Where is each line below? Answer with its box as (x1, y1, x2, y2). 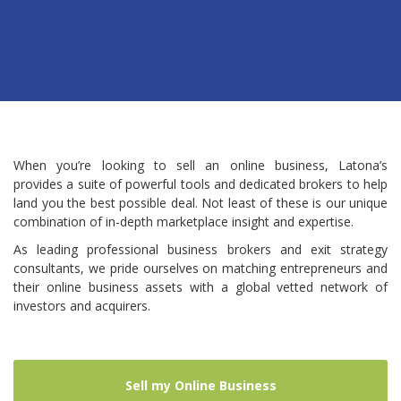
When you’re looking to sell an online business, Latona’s (13, 157, 388, 174)
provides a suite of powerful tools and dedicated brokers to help (13, 175, 388, 192)
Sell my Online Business (124, 377, 277, 394)
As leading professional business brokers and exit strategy (13, 241, 388, 258)
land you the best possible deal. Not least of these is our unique (13, 194, 388, 211)
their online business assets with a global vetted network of (13, 278, 388, 295)
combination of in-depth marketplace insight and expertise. (13, 213, 354, 230)
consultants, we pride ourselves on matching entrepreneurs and (13, 260, 388, 277)
